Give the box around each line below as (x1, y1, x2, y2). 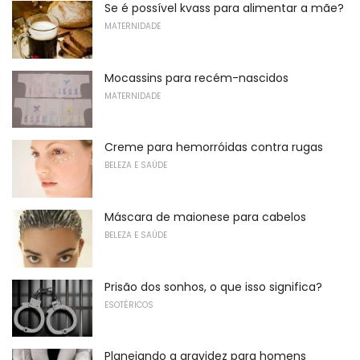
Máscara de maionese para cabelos (104, 208, 306, 225)
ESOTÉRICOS (104, 298, 153, 311)
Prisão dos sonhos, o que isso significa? (104, 278, 322, 295)
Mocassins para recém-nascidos (104, 69, 288, 86)
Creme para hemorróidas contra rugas (104, 139, 323, 156)
